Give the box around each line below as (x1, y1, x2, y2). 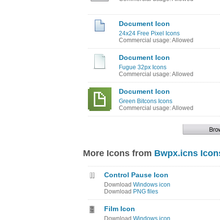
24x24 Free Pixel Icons (119, 30, 180, 37)
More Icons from (83, 148, 154, 158)
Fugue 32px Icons (119, 64, 166, 71)
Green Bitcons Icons (119, 98, 172, 105)
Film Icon (104, 205, 135, 213)
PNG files (133, 188, 158, 195)
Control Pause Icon (104, 171, 168, 179)
